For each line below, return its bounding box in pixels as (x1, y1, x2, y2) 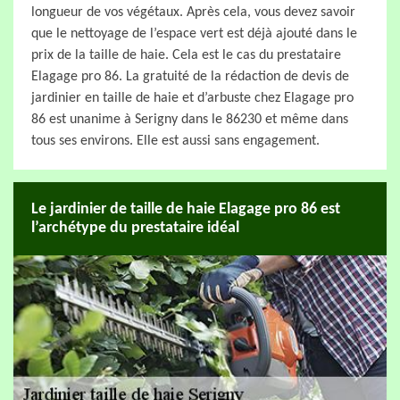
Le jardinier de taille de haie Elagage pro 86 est (31, 201, 340, 218)
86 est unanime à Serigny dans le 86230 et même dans (31, 112, 348, 127)
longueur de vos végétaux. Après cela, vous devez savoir (31, 5, 355, 20)
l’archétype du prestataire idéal (31, 220, 239, 237)
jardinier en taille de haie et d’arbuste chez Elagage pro (31, 91, 354, 105)
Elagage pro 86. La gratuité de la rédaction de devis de (31, 70, 349, 84)
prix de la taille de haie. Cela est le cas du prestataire (31, 48, 341, 62)
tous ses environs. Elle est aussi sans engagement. (31, 134, 320, 148)
